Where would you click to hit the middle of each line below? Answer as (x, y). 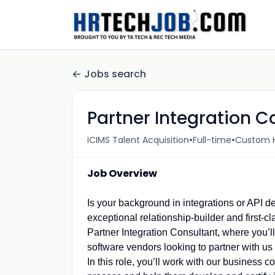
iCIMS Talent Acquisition (138, 140)
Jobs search (115, 74)
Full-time (212, 140)
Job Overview (122, 173)
